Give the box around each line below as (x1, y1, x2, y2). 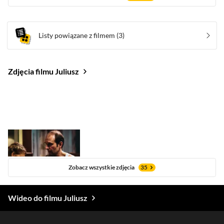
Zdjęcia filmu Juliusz (8, 66, 79, 76)
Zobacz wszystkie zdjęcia (68, 163, 134, 171)
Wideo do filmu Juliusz (8, 193, 87, 202)
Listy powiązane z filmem (38, 31, 115, 39)
